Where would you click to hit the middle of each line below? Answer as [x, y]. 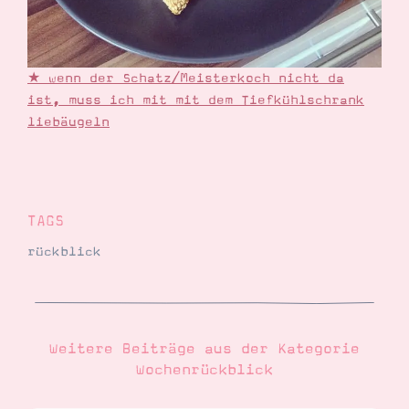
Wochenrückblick [204, 369]
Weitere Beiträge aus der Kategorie [204, 348]
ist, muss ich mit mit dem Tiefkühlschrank [196, 100]
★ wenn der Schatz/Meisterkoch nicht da [186, 79]
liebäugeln [68, 122]
